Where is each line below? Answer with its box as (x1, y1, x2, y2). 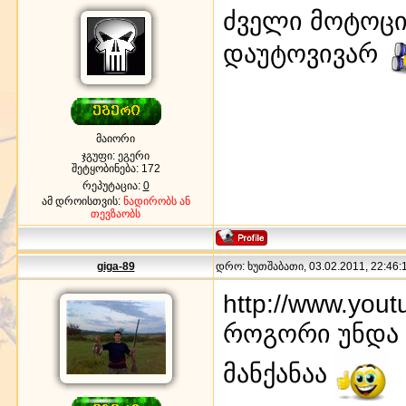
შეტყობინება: (71, 161, 141, 175)
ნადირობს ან (122, 194, 190, 208)
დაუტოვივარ (223, 39, 385, 69)
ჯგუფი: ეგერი (82, 149, 150, 162)
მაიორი (96, 131, 135, 145)
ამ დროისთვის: (41, 194, 123, 208)
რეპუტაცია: (82, 179, 143, 192)
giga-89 (96, 259, 135, 273)
